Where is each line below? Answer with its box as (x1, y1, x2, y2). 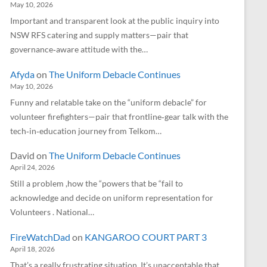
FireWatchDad (10, 231, 70, 243)
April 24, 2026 (10, 163, 55, 172)
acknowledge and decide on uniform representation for (10, 193, 213, 203)
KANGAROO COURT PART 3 (85, 231, 207, 243)
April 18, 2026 (10, 244, 55, 253)
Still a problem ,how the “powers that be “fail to (10, 178, 183, 189)
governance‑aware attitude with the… (10, 44, 148, 54)
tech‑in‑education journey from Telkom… (10, 125, 162, 136)
